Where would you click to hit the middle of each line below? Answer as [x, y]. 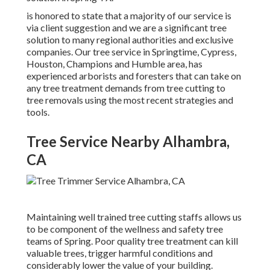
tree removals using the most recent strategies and [130, 100]
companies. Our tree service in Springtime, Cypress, [131, 52]
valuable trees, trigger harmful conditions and [120, 253]
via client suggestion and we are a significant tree [127, 28]
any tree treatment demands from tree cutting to [126, 88]
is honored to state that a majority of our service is [129, 16]
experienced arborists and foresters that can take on [134, 76]
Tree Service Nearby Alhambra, [128, 142]
